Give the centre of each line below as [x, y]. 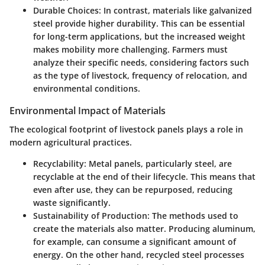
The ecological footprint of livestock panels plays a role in [126, 130]
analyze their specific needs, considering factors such [141, 63]
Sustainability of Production [90, 216]
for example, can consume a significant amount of [135, 242]
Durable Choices [66, 11]
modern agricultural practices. [71, 143]
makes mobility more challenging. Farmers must [130, 50]
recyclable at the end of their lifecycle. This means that [144, 177]
